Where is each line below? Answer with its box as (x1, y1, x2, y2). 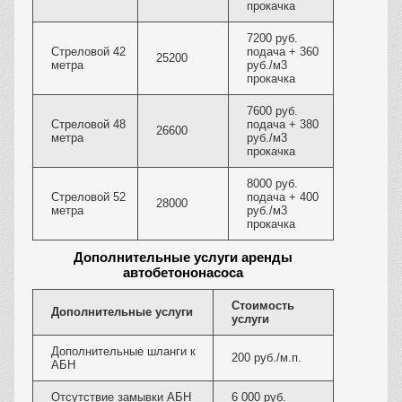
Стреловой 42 (51, 45, 126, 59)
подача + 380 (247, 118, 319, 132)
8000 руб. (247, 177, 298, 191)
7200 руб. (247, 31, 298, 46)
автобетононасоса (123, 265, 243, 281)
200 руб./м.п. (232, 351, 301, 365)
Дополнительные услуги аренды (74, 249, 293, 266)
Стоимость (232, 299, 294, 313)
